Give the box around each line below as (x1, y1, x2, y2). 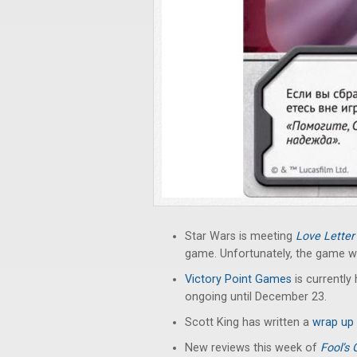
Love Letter (296, 229, 355, 243)
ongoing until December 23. (185, 290, 327, 304)
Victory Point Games (185, 273, 292, 286)
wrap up (312, 316, 354, 329)
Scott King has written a (185, 316, 312, 329)
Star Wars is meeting (185, 229, 296, 243)
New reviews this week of (185, 341, 320, 355)
